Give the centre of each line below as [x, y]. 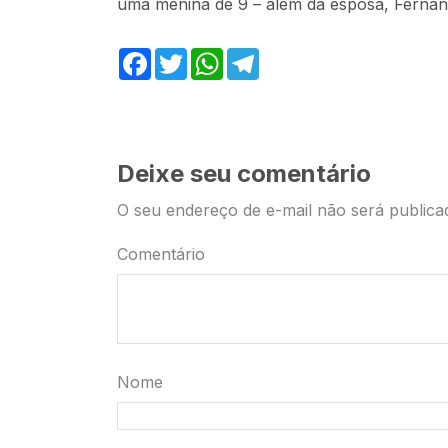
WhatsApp [257, 60]
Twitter [209, 60]
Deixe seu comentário [244, 174]
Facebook [185, 60]
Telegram [290, 60]
